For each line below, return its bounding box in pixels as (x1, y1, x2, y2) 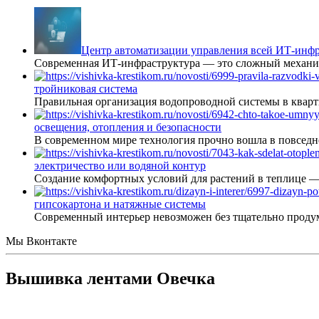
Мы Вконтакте (6, 235, 77, 247)
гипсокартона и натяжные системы (34, 198, 206, 210)
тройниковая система (34, 83, 137, 95)
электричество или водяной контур (34, 159, 206, 172)
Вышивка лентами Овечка (6, 268, 215, 288)
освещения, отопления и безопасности (34, 121, 221, 133)
